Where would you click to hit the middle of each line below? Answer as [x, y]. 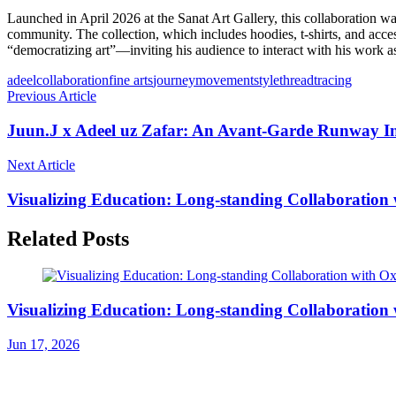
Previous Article [52, 96]
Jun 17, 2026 [43, 344]
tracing [333, 80]
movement [225, 80]
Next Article [41, 164]
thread [297, 80]
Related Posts [68, 238]
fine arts [131, 80]
